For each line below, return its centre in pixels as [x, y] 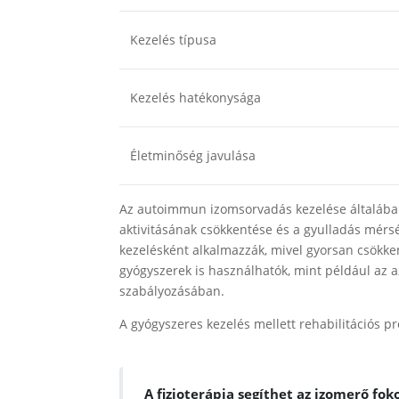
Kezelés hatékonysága [196, 98]
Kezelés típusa [174, 40]
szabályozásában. [172, 291]
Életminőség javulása [193, 155]
